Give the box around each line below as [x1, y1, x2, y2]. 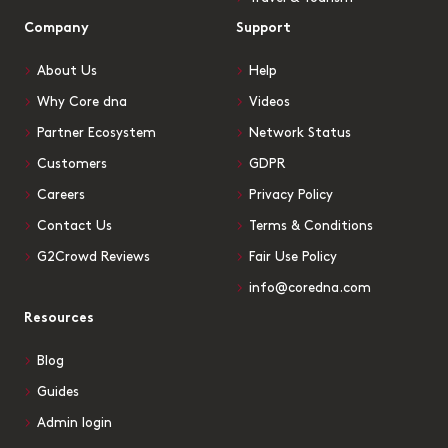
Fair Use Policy [249, 250, 337, 263]
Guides [37, 385, 79, 398]
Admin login [37, 416, 112, 429]
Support [236, 21, 291, 35]
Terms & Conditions [249, 219, 373, 232]
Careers [37, 188, 85, 201]
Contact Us [37, 219, 112, 232]
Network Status [249, 126, 351, 139]
